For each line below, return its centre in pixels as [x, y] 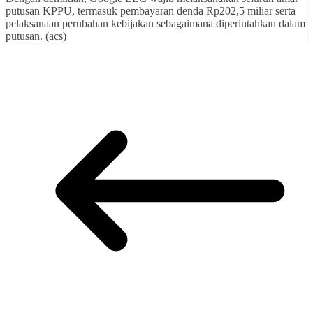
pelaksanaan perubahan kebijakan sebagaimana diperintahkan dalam [155, 23]
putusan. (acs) [36, 36]
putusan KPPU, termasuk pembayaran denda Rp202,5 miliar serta [151, 10]
